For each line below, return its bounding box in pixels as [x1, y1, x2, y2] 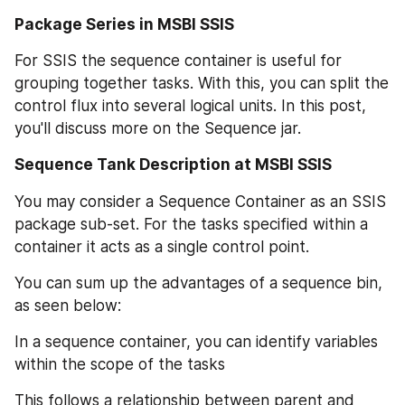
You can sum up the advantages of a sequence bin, [14, 273, 382, 292]
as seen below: [14, 296, 121, 315]
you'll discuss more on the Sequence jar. [14, 119, 301, 137]
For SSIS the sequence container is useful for [14, 52, 342, 70]
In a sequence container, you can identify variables [14, 332, 378, 351]
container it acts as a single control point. [14, 237, 309, 256]
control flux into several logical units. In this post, [14, 97, 366, 115]
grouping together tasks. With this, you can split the [14, 74, 389, 92]
